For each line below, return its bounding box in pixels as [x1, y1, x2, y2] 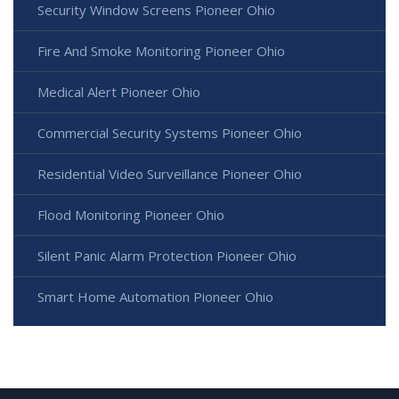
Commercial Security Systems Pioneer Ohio [37, 124, 302, 142]
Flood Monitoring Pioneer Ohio [37, 206, 224, 224]
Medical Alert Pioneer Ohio [37, 83, 200, 102]
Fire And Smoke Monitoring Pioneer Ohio [37, 42, 285, 61]
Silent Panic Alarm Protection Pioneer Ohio [37, 247, 297, 265]
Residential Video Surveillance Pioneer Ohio [37, 165, 302, 183]
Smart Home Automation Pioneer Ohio [37, 288, 273, 306]
